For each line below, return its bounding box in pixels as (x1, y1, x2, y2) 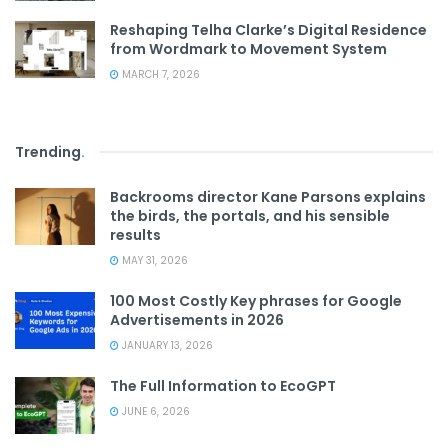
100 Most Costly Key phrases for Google (110, 291, 402, 312)
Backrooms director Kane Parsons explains (110, 187, 426, 208)
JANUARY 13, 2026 (119, 338, 213, 354)
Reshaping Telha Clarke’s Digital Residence (110, 20, 427, 41)
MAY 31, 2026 (119, 253, 188, 269)
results (110, 225, 161, 246)
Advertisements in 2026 (110, 310, 284, 331)
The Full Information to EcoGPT (110, 376, 336, 397)
